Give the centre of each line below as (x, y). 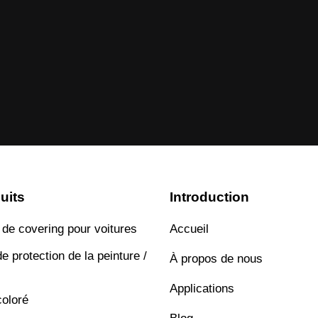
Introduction (209, 197)
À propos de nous (216, 258)
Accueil (189, 229)
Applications (202, 288)
